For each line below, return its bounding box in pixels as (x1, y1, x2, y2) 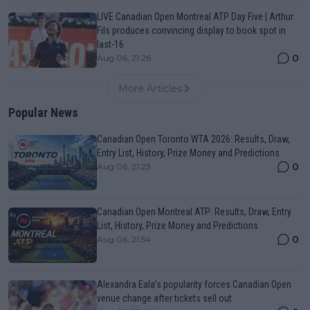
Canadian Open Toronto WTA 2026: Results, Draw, (97, 134, 290, 145)
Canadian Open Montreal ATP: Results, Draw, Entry (97, 206, 291, 218)
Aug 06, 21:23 (97, 161, 151, 172)
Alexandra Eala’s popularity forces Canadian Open (97, 279, 291, 291)
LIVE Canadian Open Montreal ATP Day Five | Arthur (97, 11, 293, 23)
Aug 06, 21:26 (97, 53, 151, 64)
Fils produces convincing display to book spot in (97, 25, 286, 37)
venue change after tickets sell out (97, 293, 232, 304)
